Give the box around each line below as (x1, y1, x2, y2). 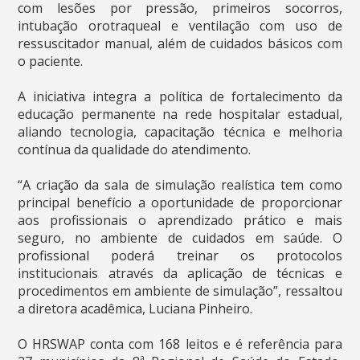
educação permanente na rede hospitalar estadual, (18, 104, 342, 123)
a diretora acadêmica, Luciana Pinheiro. (18, 299, 253, 317)
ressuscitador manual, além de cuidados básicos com (18, 34, 342, 52)
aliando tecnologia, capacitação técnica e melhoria (18, 122, 342, 141)
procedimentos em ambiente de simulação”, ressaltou (18, 281, 342, 300)
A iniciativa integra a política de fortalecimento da (18, 87, 342, 105)
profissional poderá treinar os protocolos (18, 246, 342, 264)
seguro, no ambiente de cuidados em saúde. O (18, 228, 342, 247)
